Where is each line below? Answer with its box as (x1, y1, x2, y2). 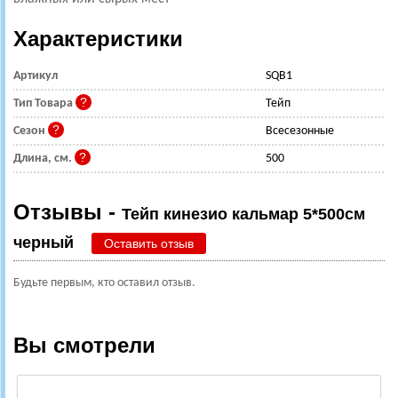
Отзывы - (13, 200, 122, 225)
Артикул (13, 69, 58, 84)
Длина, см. (13, 152, 75, 166)
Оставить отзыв (104, 236, 194, 251)
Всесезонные (266, 124, 334, 139)
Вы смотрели (13, 333, 155, 358)
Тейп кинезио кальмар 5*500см (122, 205, 365, 224)
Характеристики (13, 27, 183, 52)
